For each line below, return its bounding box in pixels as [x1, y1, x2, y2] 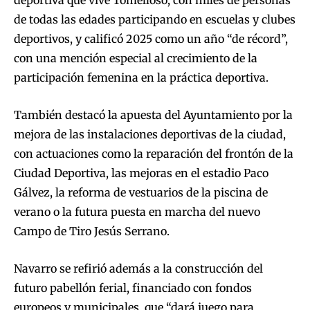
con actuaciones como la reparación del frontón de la [14, 147, 293, 161]
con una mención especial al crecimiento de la [14, 51, 257, 66]
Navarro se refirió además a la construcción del [14, 262, 263, 276]
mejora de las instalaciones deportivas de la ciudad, [14, 127, 286, 142]
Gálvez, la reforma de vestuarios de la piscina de [14, 185, 268, 200]
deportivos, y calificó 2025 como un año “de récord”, [14, 32, 288, 46]
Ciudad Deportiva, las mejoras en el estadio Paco [14, 166, 268, 181]
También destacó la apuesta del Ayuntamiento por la [14, 108, 293, 122]
